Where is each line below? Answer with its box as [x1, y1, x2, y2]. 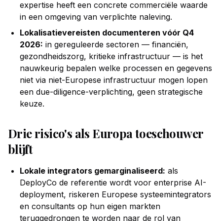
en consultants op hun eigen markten [20, 201, 160, 211]
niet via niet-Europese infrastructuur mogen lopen [20, 75, 208, 85]
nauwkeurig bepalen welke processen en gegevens [20, 63, 212, 73]
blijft [8, 141, 33, 157]
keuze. [20, 99, 44, 109]
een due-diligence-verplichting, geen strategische [20, 87, 203, 97]
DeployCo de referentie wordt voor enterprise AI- [20, 178, 206, 187]
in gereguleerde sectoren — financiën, [43, 39, 188, 49]
